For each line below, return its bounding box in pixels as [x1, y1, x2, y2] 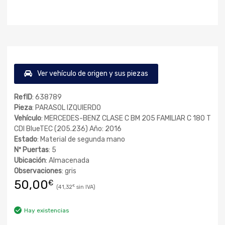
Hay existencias [24, 206, 69, 214]
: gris [62, 167, 76, 175]
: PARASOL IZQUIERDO [32, 103, 101, 112]
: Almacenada [46, 156, 89, 165]
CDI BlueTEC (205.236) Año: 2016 [14, 125, 122, 133]
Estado [14, 135, 37, 144]
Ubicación [14, 156, 46, 165]
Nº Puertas [14, 146, 49, 154]
